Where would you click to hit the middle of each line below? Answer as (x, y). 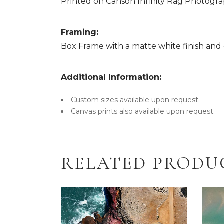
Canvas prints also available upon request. (143, 112)
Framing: (80, 32)
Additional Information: (111, 77)
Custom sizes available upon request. (135, 100)
